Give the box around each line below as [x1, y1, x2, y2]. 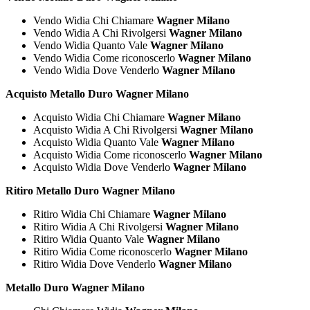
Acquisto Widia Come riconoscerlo [33, 148, 189, 161]
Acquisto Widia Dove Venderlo [33, 161, 173, 173]
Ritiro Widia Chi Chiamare [33, 208, 153, 220]
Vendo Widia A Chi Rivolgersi [33, 26, 169, 39]
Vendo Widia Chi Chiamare [33, 14, 156, 26]
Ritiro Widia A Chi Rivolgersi [33, 220, 165, 232]
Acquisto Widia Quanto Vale [33, 136, 161, 148]
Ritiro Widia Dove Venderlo [33, 257, 158, 270]
